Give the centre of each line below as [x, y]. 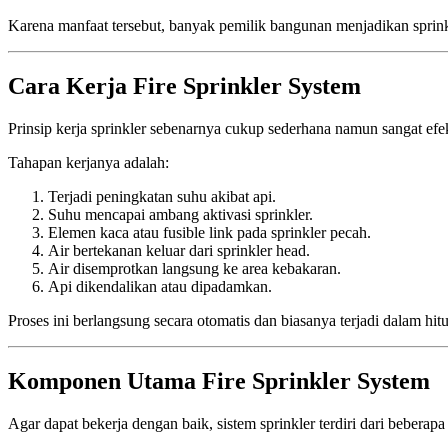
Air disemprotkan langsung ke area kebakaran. [194, 268]
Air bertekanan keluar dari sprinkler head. [179, 250]
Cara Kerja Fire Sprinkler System [184, 85]
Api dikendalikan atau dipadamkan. [160, 286]
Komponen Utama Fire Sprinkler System [219, 380]
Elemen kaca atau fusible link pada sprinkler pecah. [209, 232]
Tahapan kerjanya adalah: [88, 162]
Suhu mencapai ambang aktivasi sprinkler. [180, 214]
